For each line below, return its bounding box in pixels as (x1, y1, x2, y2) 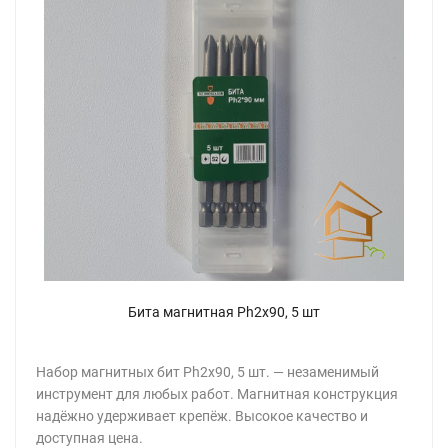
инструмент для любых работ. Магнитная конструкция (36, 386, 398, 402)
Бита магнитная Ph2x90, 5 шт (128, 304, 320, 320)
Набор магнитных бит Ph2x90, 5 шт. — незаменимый (36, 364, 379, 380)
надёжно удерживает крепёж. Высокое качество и (36, 408, 368, 424)
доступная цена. (36, 430, 143, 446)
